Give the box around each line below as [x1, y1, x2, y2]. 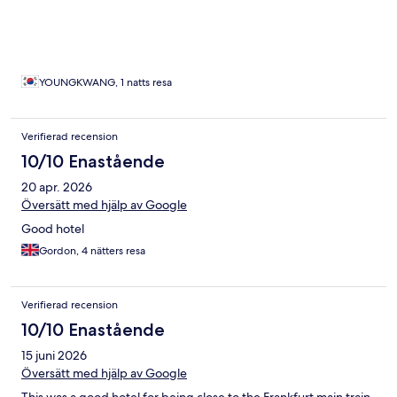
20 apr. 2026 [21, 179, 92, 196]
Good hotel [21, 221, 84, 237]
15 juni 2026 [21, 347, 87, 364]
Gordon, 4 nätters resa [39, 244, 145, 259]
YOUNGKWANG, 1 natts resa [39, 75, 172, 90]
